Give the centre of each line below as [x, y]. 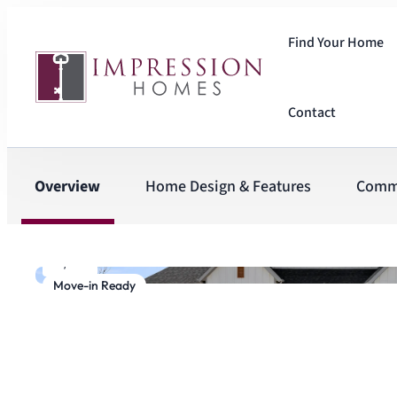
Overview [67, 187]
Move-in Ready [94, 285]
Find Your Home [335, 43]
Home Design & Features [228, 187]
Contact [311, 113]
